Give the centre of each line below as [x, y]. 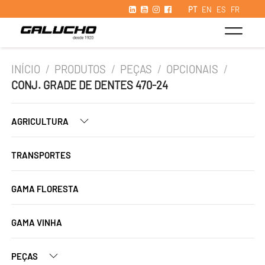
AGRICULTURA [41, 121]
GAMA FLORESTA [45, 189]
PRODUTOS [80, 69]
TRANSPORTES [41, 155]
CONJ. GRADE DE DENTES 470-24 [90, 85]
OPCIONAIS [193, 69]
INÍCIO [26, 69]
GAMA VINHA [37, 222]
